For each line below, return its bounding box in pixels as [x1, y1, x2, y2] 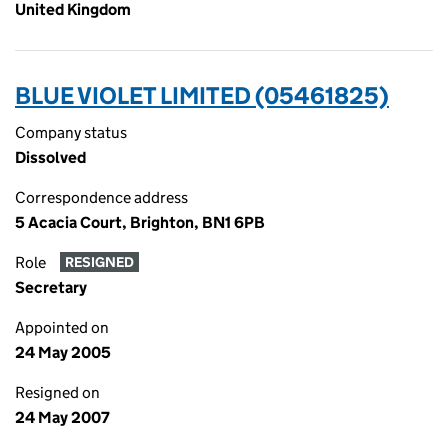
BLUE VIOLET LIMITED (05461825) [15, 81, 389, 110]
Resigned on [15, 383, 100, 402]
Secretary [15, 278, 87, 297]
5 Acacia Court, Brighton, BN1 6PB [15, 213, 265, 232]
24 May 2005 [15, 343, 111, 362]
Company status [15, 123, 127, 142]
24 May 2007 [15, 408, 110, 427]
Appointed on [15, 318, 109, 337]
